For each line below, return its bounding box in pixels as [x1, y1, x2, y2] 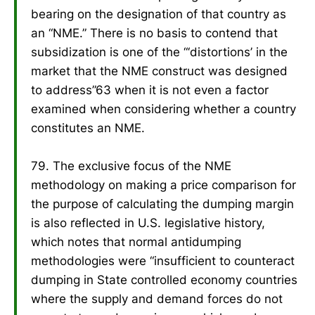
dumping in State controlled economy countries [31, 272, 297, 287]
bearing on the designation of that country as [31, 6, 286, 21]
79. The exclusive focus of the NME [31, 158, 231, 173]
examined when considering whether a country [31, 101, 296, 116]
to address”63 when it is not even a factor [31, 82, 269, 97]
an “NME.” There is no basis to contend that [31, 25, 278, 40]
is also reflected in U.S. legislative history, [31, 215, 265, 230]
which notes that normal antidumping [31, 234, 241, 249]
